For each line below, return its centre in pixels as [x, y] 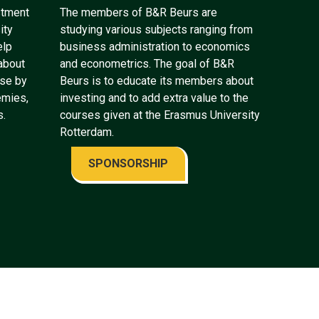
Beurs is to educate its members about [157, 81]
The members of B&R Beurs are [138, 12]
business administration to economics [155, 47]
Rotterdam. [88, 132]
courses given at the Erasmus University [160, 115]
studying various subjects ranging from [156, 30]
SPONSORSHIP [128, 163]
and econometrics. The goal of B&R [147, 64]
